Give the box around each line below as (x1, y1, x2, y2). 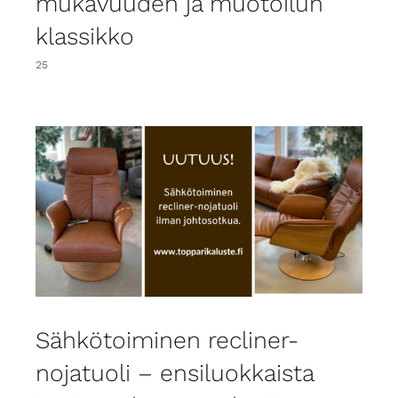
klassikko (36, 21, 134, 50)
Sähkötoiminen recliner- (36, 326, 298, 354)
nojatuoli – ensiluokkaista (36, 359, 314, 387)
